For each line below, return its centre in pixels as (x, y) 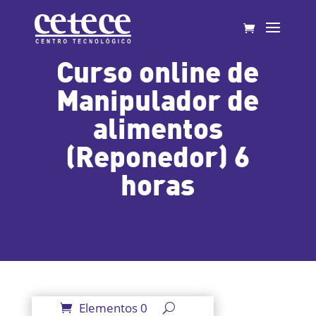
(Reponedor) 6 (158, 155)
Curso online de (158, 71)
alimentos (158, 127)
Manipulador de (158, 99)
